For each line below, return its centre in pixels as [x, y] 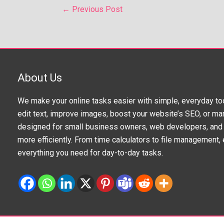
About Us [40, 77]
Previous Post [96, 9]
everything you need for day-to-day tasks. [90, 152]
